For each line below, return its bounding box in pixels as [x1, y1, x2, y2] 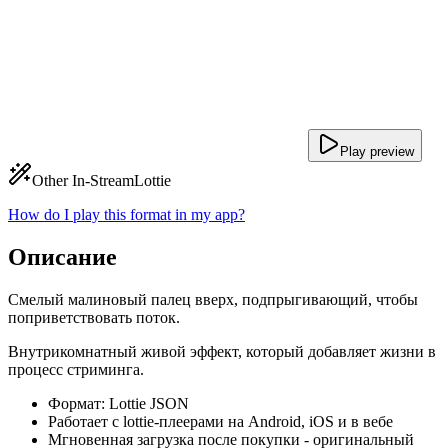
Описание [8, 243, 117, 270]
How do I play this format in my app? [8, 206, 245, 223]
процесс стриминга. [8, 360, 144, 378]
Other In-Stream [32, 172, 134, 189]
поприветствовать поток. [8, 308, 180, 326]
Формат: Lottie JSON [48, 394, 189, 412]
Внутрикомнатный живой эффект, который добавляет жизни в [8, 342, 436, 360]
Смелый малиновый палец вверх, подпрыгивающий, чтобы [8, 290, 418, 308]
